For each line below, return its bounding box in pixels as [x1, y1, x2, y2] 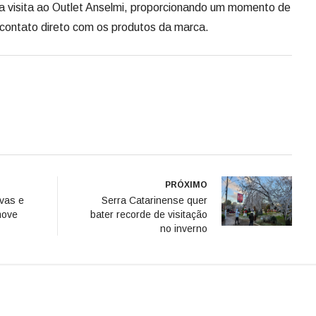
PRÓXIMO [165, 74, 207, 84]
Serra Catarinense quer [102, 89, 207, 100]
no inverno [160, 117, 207, 128]
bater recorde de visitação [90, 103, 207, 114]
